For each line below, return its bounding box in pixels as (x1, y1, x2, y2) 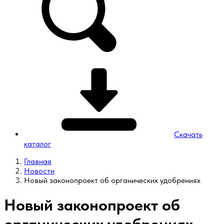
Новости (24, 166, 54, 175)
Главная (24, 156, 51, 166)
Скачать (174, 129, 202, 139)
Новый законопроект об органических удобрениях (24, 175, 200, 185)
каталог (24, 139, 51, 148)
